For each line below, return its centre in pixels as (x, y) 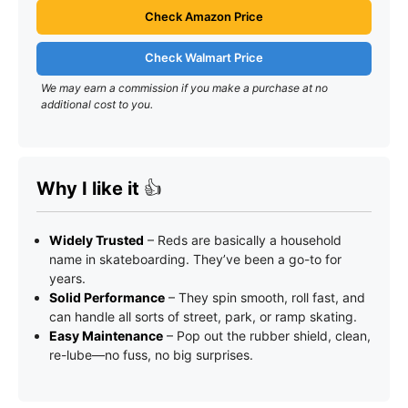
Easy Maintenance (106, 336)
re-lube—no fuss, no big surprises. (151, 355)
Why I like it (90, 189)
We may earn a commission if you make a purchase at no (184, 88)
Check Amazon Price (204, 16)
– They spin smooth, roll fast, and (265, 297)
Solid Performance (107, 297)
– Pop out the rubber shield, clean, (267, 336)
